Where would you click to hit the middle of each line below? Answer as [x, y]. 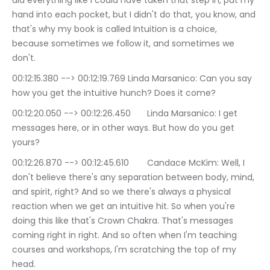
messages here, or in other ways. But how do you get [124, 128]
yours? [26, 143]
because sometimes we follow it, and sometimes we [124, 44]
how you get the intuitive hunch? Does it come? [114, 93]
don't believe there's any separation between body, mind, [134, 177]
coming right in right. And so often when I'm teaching [126, 235]
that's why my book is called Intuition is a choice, [116, 29]
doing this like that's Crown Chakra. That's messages [124, 221]
